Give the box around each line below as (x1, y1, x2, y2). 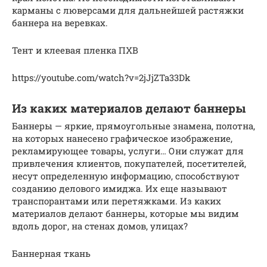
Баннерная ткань (12, 247, 91, 260)
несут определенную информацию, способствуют (12, 170, 240, 182)
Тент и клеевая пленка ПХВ (12, 44, 138, 57)
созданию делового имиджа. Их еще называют (12, 182, 227, 195)
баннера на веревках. (12, 17, 108, 29)
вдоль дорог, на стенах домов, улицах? (12, 220, 188, 232)
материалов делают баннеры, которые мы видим (12, 207, 239, 220)
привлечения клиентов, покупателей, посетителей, (12, 157, 246, 170)
